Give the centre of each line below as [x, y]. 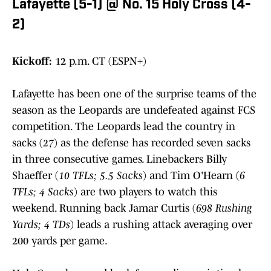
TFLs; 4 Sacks [43, 191]
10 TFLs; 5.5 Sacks [101, 175]
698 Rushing [224, 208]
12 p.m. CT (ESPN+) [99, 61]
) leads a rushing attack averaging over [161, 224]
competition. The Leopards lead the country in [124, 126]
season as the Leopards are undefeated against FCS [134, 110]
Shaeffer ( [35, 175]
